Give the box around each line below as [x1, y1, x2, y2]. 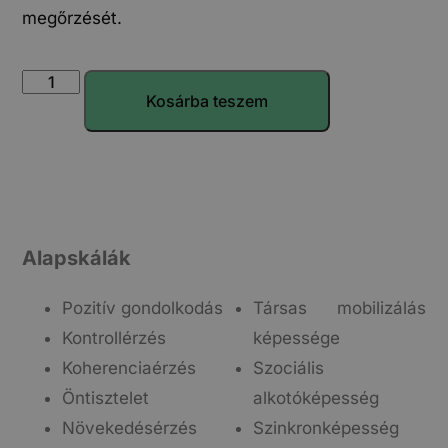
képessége [252, 328, 340, 349]
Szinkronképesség [252, 418, 399, 439]
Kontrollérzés [62, 328, 167, 349]
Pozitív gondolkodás [62, 298, 224, 319]
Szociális [252, 358, 324, 379]
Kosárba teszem [146, 90, 269, 111]
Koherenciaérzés [62, 358, 197, 379]
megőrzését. [22, 7, 123, 28]
